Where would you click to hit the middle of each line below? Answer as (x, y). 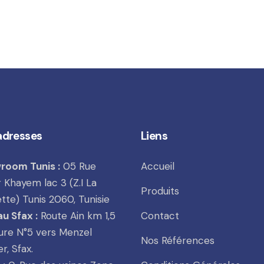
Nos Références (178, 240)
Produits (160, 191)
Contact (160, 215)
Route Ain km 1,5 (76, 215)
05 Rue (78, 166)
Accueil (158, 166)
